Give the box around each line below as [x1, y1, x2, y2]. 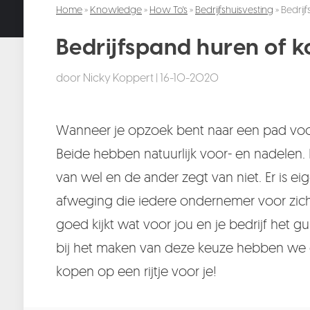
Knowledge [90, 4, 142, 16]
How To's [149, 4, 188, 16]
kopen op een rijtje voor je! [55, 262, 217, 280]
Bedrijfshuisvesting [195, 4, 273, 16]
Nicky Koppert [82, 71, 154, 84]
